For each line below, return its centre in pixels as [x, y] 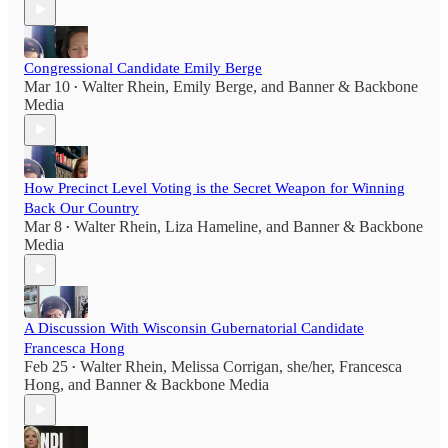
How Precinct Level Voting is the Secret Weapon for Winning [214, 187]
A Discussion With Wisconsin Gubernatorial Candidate [194, 327]
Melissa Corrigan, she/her [251, 366]
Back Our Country [81, 207]
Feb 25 [46, 366]
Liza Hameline [211, 226]
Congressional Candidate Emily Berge [143, 67]
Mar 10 [47, 86]
